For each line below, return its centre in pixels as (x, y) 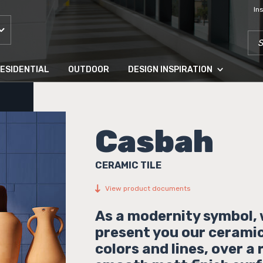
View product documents (148, 188)
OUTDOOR (89, 70)
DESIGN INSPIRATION (170, 70)
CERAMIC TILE (128, 165)
